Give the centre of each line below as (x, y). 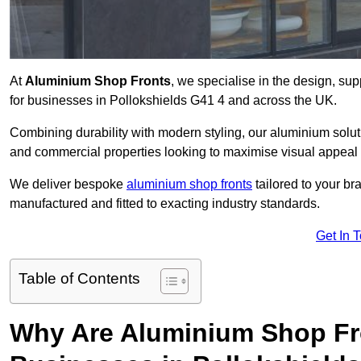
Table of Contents (79, 279)
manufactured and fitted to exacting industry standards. (165, 204)
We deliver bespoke (68, 185)
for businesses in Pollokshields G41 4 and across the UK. (173, 101)
